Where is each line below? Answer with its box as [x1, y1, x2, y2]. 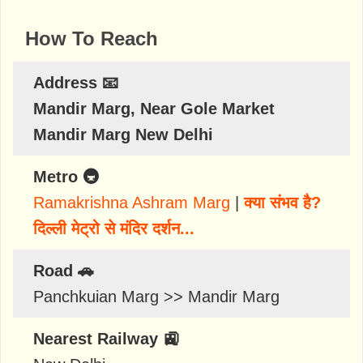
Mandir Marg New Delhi [33, 125, 213, 143]
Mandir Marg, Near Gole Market [33, 99, 275, 117]
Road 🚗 [33, 261, 94, 280]
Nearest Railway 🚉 [33, 329, 179, 348]
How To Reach [25, 27, 158, 49]
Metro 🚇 [33, 167, 100, 186]
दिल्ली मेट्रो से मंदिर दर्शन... [33, 219, 194, 237]
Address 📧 [33, 73, 118, 92]
